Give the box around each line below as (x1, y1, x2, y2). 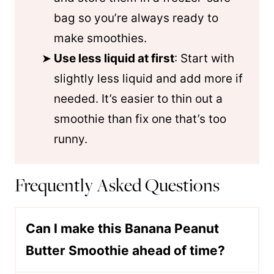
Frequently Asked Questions (15, 172, 220, 198)
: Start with (174, 51, 234, 65)
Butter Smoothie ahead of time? (26, 243, 225, 258)
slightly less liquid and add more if (54, 72, 243, 86)
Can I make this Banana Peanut (26, 221, 219, 236)
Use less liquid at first (54, 51, 174, 65)
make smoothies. (54, 31, 147, 45)
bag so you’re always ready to (54, 11, 218, 25)
